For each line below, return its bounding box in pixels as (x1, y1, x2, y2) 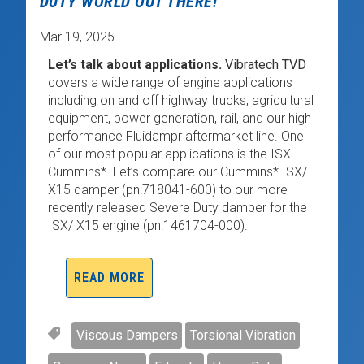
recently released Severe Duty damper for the (47, 199, 307, 215)
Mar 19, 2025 (39, 28, 115, 45)
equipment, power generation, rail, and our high (47, 110, 311, 126)
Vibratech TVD (224, 56, 306, 72)
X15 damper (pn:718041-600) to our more (47, 181, 288, 197)
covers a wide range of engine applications (47, 74, 292, 90)
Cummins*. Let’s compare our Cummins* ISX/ (47, 163, 307, 180)
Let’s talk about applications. (47, 56, 225, 72)
